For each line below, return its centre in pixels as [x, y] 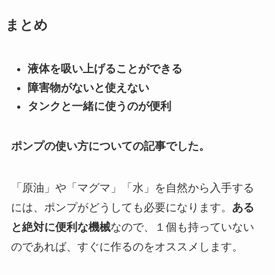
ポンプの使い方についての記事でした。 [110, 146]
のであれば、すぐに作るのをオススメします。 [127, 247]
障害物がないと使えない [88, 87]
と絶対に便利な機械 [60, 227]
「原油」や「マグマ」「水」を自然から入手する [132, 188]
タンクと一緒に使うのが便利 [99, 107]
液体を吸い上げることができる [105, 69]
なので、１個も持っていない [182, 227]
